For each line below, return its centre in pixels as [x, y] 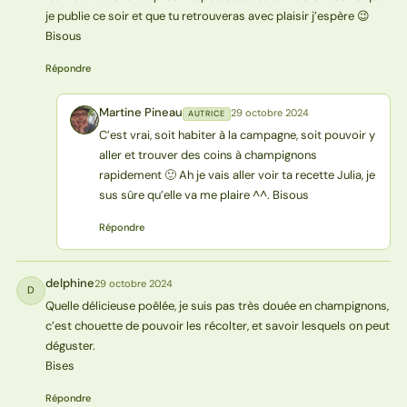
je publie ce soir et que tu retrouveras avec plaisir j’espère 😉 [207, 15]
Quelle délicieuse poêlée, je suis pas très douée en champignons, [217, 305]
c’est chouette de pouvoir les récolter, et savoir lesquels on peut [217, 325]
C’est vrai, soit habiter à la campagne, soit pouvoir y [237, 134]
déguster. [70, 345]
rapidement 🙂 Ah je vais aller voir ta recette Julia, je [237, 174]
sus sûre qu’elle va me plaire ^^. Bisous [203, 194]
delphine [69, 283]
